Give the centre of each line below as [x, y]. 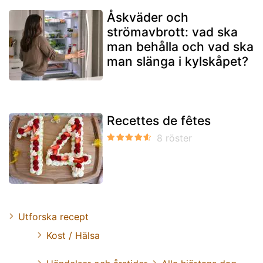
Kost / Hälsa [73, 235]
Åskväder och [148, 17]
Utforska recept [53, 216]
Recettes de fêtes [159, 120]
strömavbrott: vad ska [172, 32]
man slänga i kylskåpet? [178, 61]
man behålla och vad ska [180, 46]
